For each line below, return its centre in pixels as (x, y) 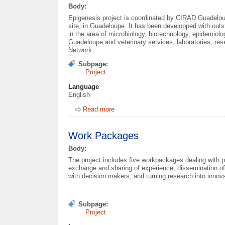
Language (84, 86)
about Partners (136, 109)
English (79, 94)
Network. (81, 50)
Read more (99, 109)
